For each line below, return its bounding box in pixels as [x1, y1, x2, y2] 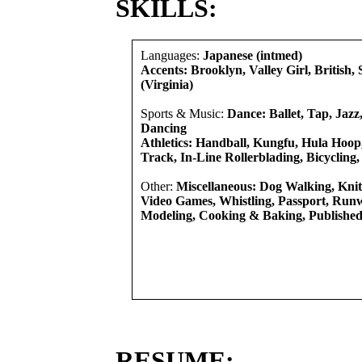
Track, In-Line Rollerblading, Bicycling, [141, 150, 360, 164]
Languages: [141, 48, 203, 62]
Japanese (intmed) [203, 48, 302, 62]
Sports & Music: [141, 107, 227, 120]
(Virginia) [141, 78, 193, 91]
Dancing [141, 121, 187, 135]
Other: [141, 179, 176, 193]
